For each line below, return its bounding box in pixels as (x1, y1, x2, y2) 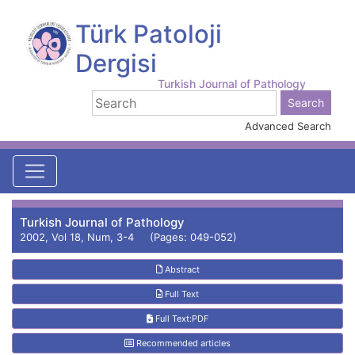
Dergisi (74, 48, 157, 78)
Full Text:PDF (153, 313, 208, 324)
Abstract (162, 264, 200, 275)
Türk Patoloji (74, 19, 222, 48)
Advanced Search (245, 120, 331, 132)
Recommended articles (134, 338, 231, 349)
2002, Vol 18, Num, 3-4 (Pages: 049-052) (20, 231, 237, 243)
